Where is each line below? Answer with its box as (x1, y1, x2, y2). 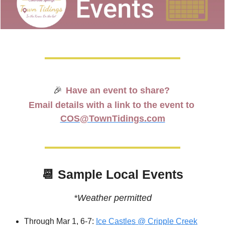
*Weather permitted (73, 193, 152, 203)
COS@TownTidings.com (60, 114, 165, 124)
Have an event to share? (65, 85, 172, 96)
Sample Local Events (54, 167, 183, 182)
